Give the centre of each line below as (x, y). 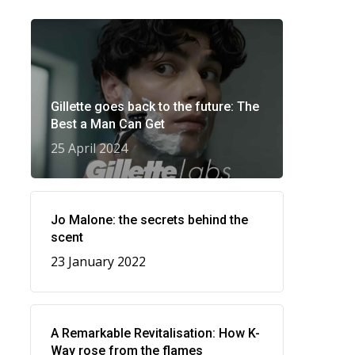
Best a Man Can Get (107, 124)
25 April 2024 (89, 149)
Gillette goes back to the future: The (155, 107)
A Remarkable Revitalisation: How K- (155, 334)
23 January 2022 (98, 262)
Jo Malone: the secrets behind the (149, 220)
